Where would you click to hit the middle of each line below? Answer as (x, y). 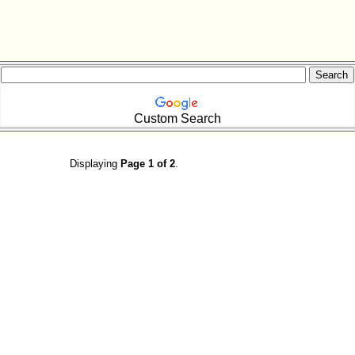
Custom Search (177, 118)
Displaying (95, 164)
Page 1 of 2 (148, 164)
